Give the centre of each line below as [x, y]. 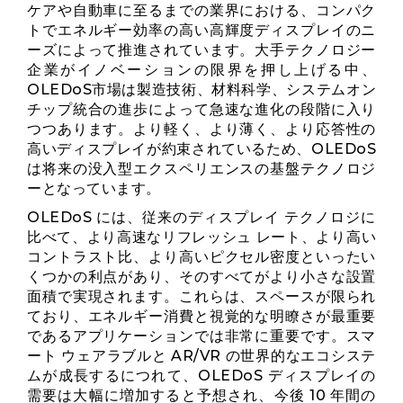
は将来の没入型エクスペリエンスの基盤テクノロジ [201, 169]
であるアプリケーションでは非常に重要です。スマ [201, 336]
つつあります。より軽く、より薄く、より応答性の [201, 129]
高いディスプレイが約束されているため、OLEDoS [201, 149]
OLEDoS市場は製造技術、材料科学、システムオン [201, 90]
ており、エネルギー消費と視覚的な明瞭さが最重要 [201, 316]
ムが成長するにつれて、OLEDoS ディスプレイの [201, 376]
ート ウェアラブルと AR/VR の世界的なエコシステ [201, 356]
